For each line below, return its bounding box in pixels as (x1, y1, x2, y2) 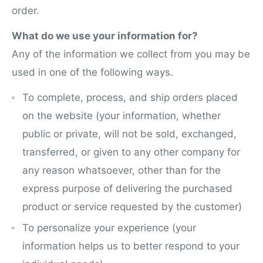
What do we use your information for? (12, 29, 198, 42)
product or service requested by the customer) (22, 200, 242, 213)
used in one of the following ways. (12, 66, 173, 78)
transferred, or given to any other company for (22, 146, 240, 158)
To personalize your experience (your (22, 221, 196, 234)
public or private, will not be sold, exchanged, (22, 127, 237, 140)
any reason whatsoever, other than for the (22, 164, 221, 176)
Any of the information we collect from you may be (12, 48, 250, 60)
